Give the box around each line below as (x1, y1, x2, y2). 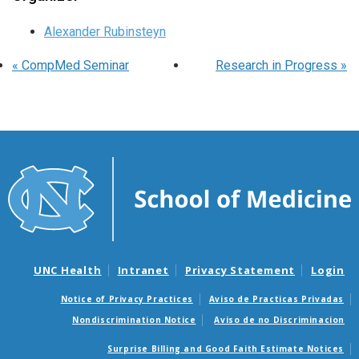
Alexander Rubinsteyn (44, 24, 166, 40)
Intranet (117, 262, 169, 277)
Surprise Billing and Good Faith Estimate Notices (107, 342, 344, 354)
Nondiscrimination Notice (71, 313, 196, 325)
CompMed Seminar (18, 58, 129, 74)
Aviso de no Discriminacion (214, 313, 345, 325)
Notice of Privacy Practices (60, 292, 193, 305)
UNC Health (33, 262, 102, 277)
